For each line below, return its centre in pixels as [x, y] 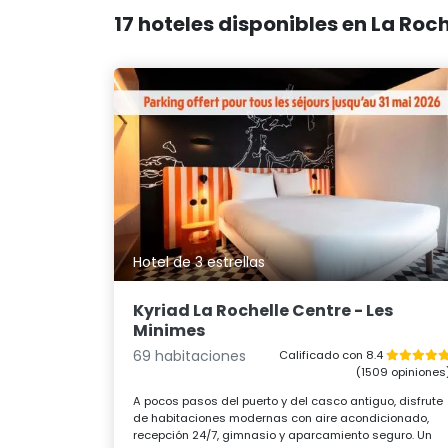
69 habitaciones [190, 355]
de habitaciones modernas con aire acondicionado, [281, 417]
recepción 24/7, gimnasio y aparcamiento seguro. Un [283, 434]
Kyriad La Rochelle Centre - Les [263, 310]
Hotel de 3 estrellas [199, 262]
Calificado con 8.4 [332, 354]
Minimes [169, 330]
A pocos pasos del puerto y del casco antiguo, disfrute [288, 400]
